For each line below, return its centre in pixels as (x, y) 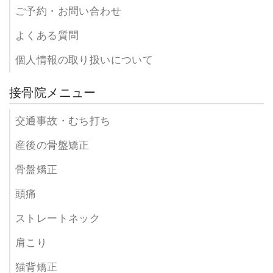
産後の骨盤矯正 (52, 146)
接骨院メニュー (53, 93)
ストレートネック (58, 219)
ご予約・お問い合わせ (68, 12)
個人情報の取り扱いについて (84, 60)
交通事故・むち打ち (63, 121)
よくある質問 (47, 36)
